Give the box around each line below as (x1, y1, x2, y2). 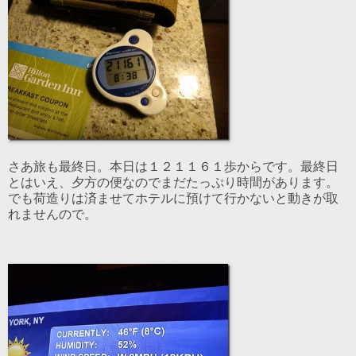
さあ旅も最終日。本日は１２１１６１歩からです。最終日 (8, 160, 339, 174)
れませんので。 (8, 207, 97, 222)
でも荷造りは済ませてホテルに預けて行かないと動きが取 (8, 192, 339, 206)
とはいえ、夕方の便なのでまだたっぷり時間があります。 (8, 176, 339, 190)
